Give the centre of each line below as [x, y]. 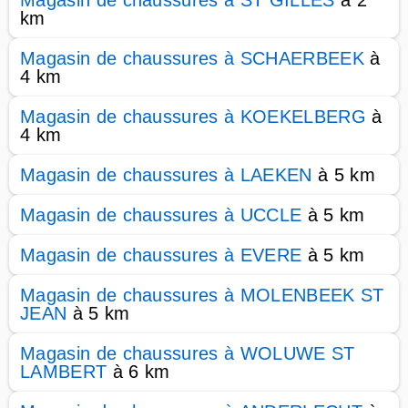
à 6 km [138, 372]
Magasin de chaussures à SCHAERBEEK [192, 58]
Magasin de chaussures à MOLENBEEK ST [202, 295]
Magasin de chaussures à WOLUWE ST [188, 353]
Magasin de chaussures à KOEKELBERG [193, 117]
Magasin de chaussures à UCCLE [161, 215]
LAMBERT [64, 372]
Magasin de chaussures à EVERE [161, 255]
